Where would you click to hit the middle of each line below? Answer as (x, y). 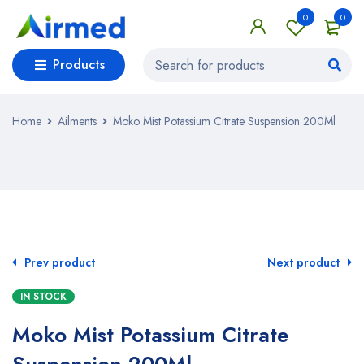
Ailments (77, 121)
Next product (303, 262)
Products (79, 65)
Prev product (60, 262)
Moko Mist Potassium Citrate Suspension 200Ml (224, 121)
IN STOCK (43, 297)
